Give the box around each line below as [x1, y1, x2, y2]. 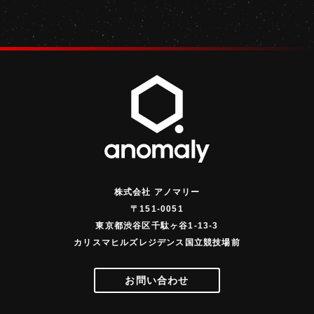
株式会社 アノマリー [114, 186, 200, 197]
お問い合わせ [125, 274, 189, 286]
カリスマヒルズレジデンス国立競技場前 [74, 237, 240, 247]
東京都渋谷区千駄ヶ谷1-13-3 [95, 220, 219, 231]
